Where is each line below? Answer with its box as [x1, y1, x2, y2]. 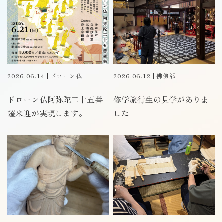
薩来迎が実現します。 [7, 107, 87, 119]
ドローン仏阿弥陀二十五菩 [7, 93, 103, 106]
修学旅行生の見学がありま [113, 93, 209, 106]
